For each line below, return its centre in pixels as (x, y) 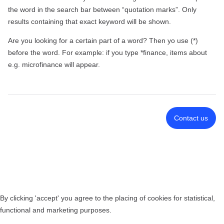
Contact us (191, 118)
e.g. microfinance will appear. (54, 64)
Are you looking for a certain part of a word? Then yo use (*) (103, 40)
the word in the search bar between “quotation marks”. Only (102, 9)
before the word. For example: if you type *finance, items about (107, 52)
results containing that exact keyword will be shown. (89, 21)
